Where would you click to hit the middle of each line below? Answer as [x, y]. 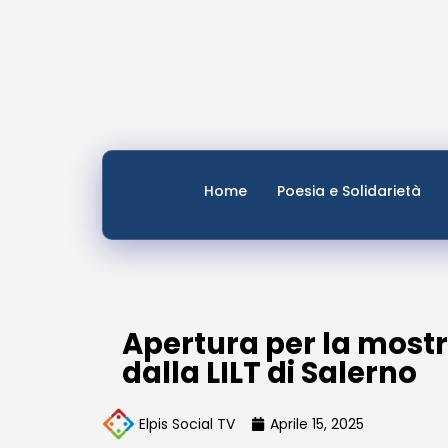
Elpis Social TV [187, 423]
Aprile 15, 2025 [317, 423]
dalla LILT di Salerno [269, 373]
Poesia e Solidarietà [349, 191]
